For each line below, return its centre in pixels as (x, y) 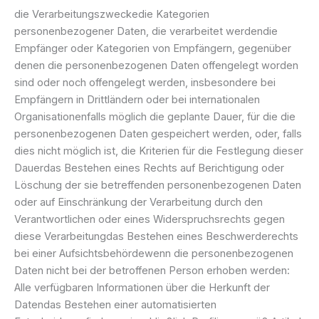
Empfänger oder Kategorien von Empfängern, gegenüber (153, 48)
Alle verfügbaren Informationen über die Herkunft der (142, 287)
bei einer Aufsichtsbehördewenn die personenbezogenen (154, 253)
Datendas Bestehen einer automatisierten (115, 304)
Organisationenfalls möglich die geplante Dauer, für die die (155, 116)
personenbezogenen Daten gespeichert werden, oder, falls (158, 134)
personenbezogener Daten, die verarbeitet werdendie (146, 31)
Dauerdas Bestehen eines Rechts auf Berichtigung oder (149, 168)
